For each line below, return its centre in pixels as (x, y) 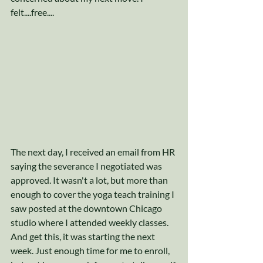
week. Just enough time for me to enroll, (91, 250)
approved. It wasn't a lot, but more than (90, 180)
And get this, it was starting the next (84, 236)
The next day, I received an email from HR (94, 151)
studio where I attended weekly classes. (90, 222)
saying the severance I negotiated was (87, 166)
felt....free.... (32, 12)
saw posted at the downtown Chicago (87, 208)
